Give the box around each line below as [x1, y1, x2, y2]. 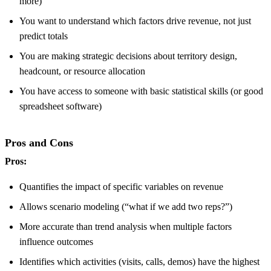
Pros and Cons [5, 136, 73, 149]
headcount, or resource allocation [19, 66, 145, 77]
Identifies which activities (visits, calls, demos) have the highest [19, 256, 260, 267]
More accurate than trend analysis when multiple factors [19, 221, 232, 232]
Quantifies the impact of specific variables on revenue [19, 181, 223, 192]
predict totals [19, 31, 68, 42]
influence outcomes [19, 236, 93, 247]
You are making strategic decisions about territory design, [19, 51, 237, 62]
